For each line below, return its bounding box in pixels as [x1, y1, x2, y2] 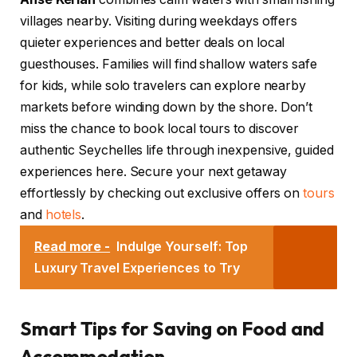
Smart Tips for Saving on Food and [20, 316, 325, 341]
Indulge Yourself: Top [116, 238, 249, 255]
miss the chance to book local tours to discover [20, 121, 300, 137]
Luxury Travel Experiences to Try [34, 260, 240, 277]
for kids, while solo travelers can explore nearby [20, 78, 307, 94]
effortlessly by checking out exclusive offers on [20, 186, 304, 202]
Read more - [34, 238, 111, 255]
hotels [45, 207, 82, 223]
